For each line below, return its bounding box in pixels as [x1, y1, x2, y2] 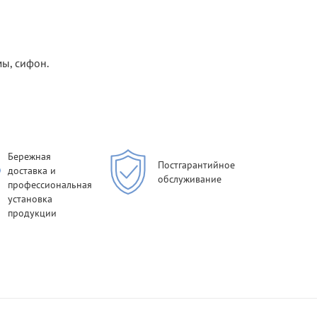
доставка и [8, 164, 57, 178]
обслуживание [158, 173, 222, 186]
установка [8, 192, 53, 206]
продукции [8, 207, 57, 220]
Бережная [8, 150, 52, 163]
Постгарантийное [158, 158, 236, 172]
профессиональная [8, 178, 93, 192]
